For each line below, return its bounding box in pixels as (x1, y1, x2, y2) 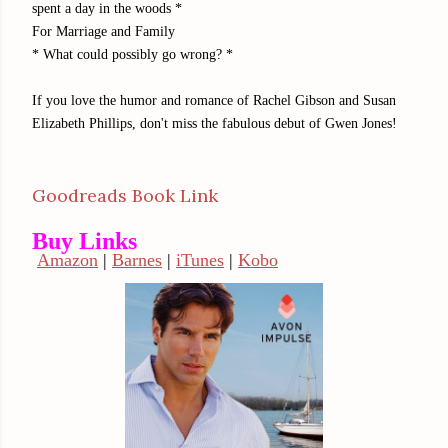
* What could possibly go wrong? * (32, 46, 233, 62)
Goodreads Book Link (32, 183, 218, 207)
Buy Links (32, 227, 137, 254)
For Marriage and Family (32, 23, 175, 39)
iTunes (176, 249, 224, 270)
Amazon (37, 249, 98, 270)
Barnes (112, 249, 162, 270)
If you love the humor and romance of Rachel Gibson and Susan (32, 92, 396, 108)
